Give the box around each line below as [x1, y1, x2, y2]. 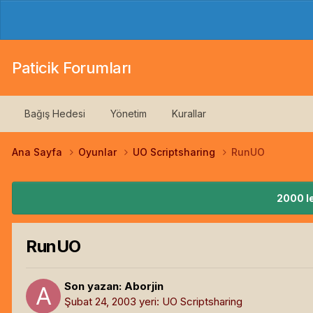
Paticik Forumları [12, 59, 131, 77]
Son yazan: [64, 279, 124, 293]
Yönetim [110, 108, 147, 119]
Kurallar [172, 108, 206, 119]
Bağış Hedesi [24, 108, 85, 119]
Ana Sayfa [12, 146, 65, 159]
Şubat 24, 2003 [64, 294, 136, 308]
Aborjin [124, 279, 163, 293]
